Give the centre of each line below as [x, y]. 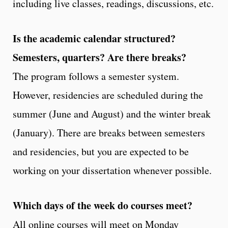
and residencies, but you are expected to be [101, 152]
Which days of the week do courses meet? [103, 206]
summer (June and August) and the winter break [112, 114]
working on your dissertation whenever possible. [112, 170]
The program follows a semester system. [96, 76]
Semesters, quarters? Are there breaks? [99, 58]
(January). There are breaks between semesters [109, 133]
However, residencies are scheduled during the [108, 95]
